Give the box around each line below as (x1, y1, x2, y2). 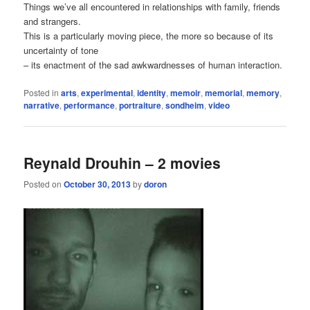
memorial (205, 86, 243, 100)
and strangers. (24, 15, 82, 28)
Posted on (24, 177, 64, 190)
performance (64, 99, 116, 112)
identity (137, 86, 167, 100)
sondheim (165, 99, 205, 112)
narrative (24, 99, 60, 112)
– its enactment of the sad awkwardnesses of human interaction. (24, 58, 283, 72)
